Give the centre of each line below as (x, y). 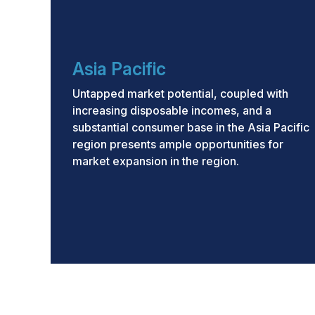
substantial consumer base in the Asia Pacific (191, 127)
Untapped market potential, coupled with (180, 94)
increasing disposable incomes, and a (172, 110)
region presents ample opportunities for (178, 144)
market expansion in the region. (156, 161)
